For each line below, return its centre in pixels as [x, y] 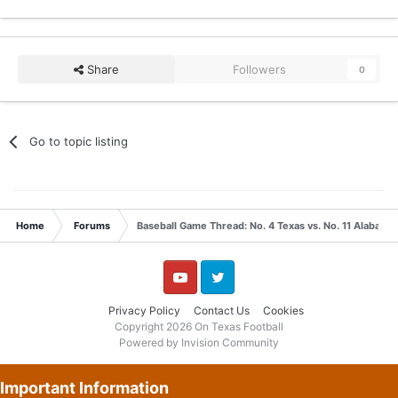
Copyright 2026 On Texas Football [199, 326]
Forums [92, 225]
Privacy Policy [144, 310]
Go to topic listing [79, 141]
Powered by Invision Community [199, 342]
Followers [260, 69]
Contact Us [221, 310]
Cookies [283, 310]
